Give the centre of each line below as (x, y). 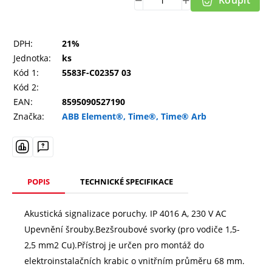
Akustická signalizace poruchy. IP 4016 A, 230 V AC (125, 213)
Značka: (29, 116)
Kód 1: (26, 72)
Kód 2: (26, 87)
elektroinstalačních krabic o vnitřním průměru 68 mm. (134, 260)
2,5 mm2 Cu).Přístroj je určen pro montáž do (114, 245)
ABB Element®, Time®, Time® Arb (134, 116)
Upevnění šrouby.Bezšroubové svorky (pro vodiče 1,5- (132, 229)
